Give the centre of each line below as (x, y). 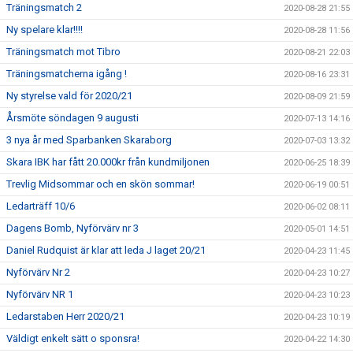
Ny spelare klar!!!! (45, 30)
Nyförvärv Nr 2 (38, 272)
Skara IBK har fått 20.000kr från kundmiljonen (108, 162)
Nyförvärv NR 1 (40, 294)
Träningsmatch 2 (44, 7)
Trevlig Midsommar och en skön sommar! (100, 184)
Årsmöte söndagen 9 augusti (72, 118)
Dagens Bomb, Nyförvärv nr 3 (72, 228)
